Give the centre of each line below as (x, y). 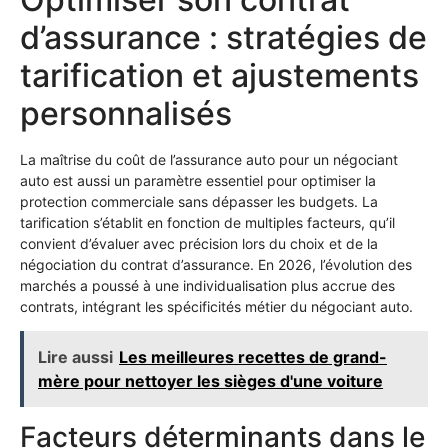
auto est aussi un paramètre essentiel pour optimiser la (198, 180)
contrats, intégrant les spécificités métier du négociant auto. (216, 306)
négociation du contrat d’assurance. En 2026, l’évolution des (216, 264)
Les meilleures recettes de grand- (253, 357)
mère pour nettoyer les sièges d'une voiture (210, 381)
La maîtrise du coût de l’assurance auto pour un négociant (209, 159)
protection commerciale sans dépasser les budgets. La (199, 201)
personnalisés (126, 113)
